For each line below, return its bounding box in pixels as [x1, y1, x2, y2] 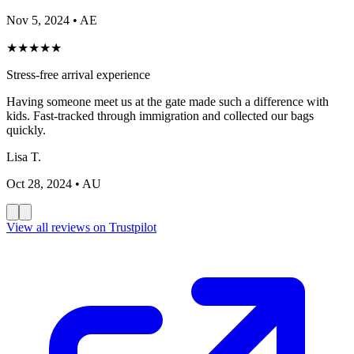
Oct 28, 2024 [6, 176, 72, 190]
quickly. [6, 122, 46, 137]
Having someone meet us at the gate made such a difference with [6, 94, 329, 108]
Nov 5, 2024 [6, 13, 70, 27]
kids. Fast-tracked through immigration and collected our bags [6, 108, 314, 122]
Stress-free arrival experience [6, 67, 150, 81]
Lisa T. [6, 149, 41, 164]
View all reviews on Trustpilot [6, 220, 156, 234]
